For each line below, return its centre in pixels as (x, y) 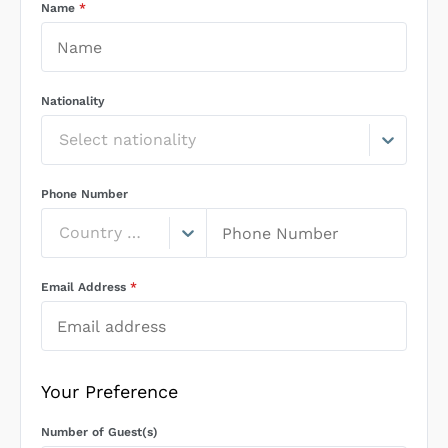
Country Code (134, 232)
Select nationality (127, 139)
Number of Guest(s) (99, 432)
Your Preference (109, 391)
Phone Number (84, 194)
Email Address (83, 287)
